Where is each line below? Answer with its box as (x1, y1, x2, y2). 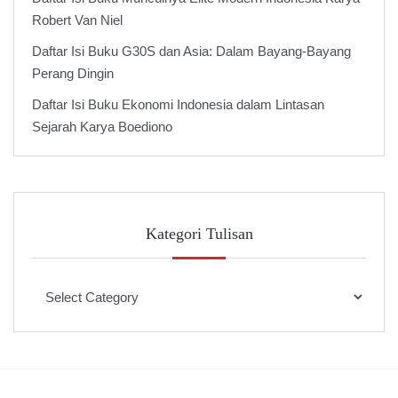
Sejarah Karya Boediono (32, 118, 172, 134)
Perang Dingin (32, 65, 114, 81)
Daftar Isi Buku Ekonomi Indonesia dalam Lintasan (32, 96, 324, 112)
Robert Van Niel (32, 12, 123, 28)
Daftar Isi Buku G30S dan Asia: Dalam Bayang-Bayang (32, 43, 351, 59)
